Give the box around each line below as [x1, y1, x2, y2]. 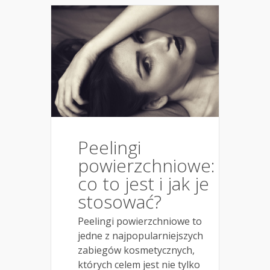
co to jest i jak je [78, 171, 209, 196]
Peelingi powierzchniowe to [78, 215, 202, 228]
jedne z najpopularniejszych [78, 229, 203, 243]
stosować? [78, 189, 162, 215]
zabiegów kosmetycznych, [78, 243, 195, 257]
